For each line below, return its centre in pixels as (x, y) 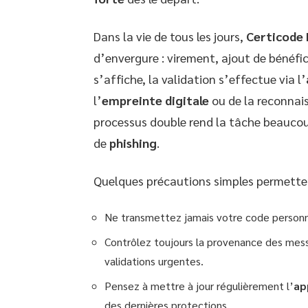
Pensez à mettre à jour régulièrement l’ (199, 285)
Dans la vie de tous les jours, (170, 36)
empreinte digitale (155, 100)
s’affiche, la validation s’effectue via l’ (200, 78)
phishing (133, 142)
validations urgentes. (154, 261)
